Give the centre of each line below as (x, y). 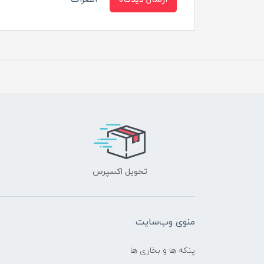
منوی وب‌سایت (165, 222)
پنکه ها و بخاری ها (163, 250)
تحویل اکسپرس (120, 171)
